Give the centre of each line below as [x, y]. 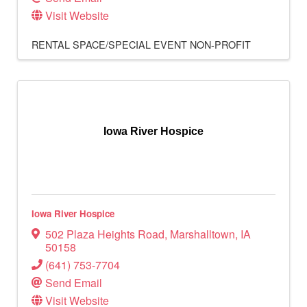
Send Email [74, 283]
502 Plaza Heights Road [105, 234]
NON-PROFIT [220, 45]
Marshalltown [202, 234]
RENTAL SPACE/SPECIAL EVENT [109, 45]
